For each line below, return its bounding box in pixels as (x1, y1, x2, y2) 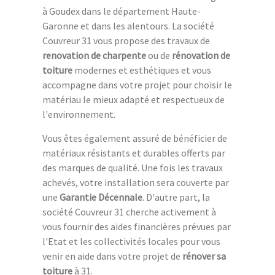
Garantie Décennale (60, 190, 142, 203)
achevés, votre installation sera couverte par (42, 176, 229, 188)
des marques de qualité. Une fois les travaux (42, 161, 223, 174)
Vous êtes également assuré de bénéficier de (42, 131, 227, 144)
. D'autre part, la (142, 190, 210, 203)
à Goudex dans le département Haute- (42, 4, 201, 17)
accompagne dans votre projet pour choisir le (42, 78, 232, 91)
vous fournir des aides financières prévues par (42, 220, 231, 233)
